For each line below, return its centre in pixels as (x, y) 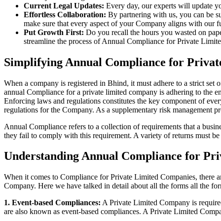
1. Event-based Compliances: (52, 203)
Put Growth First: (54, 32)
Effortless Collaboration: (65, 14)
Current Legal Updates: (64, 5)
